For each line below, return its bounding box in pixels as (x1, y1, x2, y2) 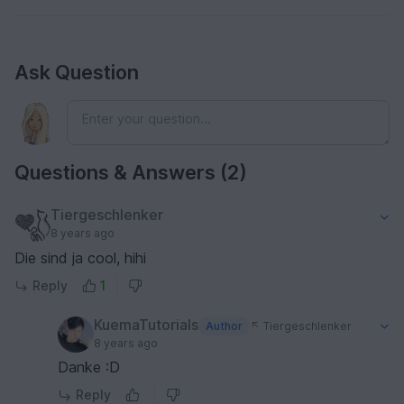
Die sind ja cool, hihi (14, 249, 146, 268)
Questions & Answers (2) (14, 161, 247, 185)
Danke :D (58, 358, 120, 377)
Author (205, 318, 243, 333)
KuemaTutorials (94, 315, 198, 334)
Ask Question (14, 60, 139, 85)
